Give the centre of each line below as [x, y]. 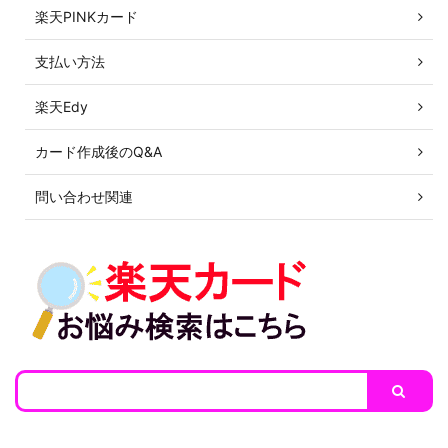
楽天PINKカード [86, 16]
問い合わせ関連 [84, 196]
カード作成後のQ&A [98, 151]
